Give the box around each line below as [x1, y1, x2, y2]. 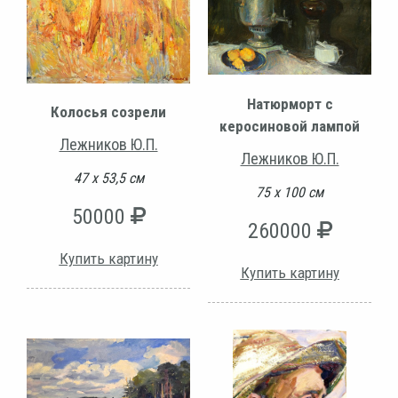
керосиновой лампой [219, 117, 360, 136]
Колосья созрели [51, 102, 166, 121]
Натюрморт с [246, 95, 333, 114]
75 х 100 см [256, 184, 323, 202]
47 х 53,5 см [73, 169, 144, 187]
